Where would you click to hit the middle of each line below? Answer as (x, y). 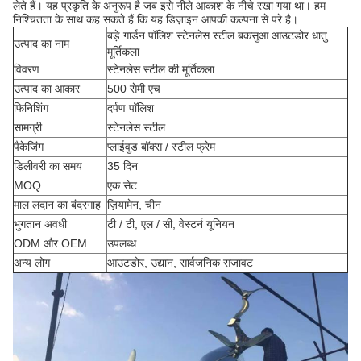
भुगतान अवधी (40, 224)
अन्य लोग (32, 263)
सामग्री (28, 127)
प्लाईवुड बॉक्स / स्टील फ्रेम (161, 147)
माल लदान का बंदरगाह (57, 205)
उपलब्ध (122, 243)
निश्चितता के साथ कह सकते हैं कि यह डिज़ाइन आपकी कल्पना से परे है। (156, 19)
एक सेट (122, 185)
